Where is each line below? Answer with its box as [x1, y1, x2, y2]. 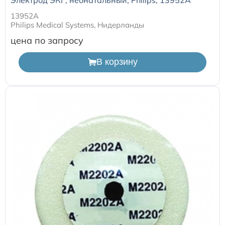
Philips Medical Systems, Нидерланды [11, 20, 144, 30]
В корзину [96, 57, 138, 67]
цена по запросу [11, 34, 83, 46]
